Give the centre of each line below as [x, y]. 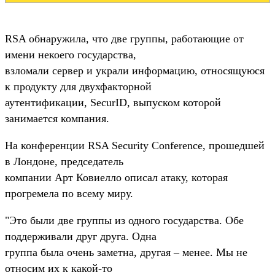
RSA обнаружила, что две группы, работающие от [124, 38]
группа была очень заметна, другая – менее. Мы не [126, 252]
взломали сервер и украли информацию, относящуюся [135, 70]
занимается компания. [57, 118]
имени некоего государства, [71, 54]
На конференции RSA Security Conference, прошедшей [135, 145]
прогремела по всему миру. [69, 193]
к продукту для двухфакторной [78, 86]
